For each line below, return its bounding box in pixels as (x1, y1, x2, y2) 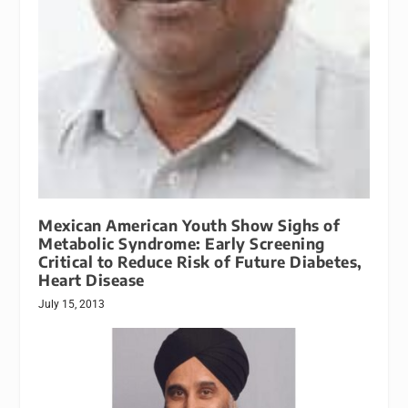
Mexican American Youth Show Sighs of (38, 215, 341, 235)
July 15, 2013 (38, 297, 106, 311)
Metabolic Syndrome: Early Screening (38, 233, 325, 253)
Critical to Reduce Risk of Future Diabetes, (38, 251, 362, 271)
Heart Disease (38, 270, 145, 290)
